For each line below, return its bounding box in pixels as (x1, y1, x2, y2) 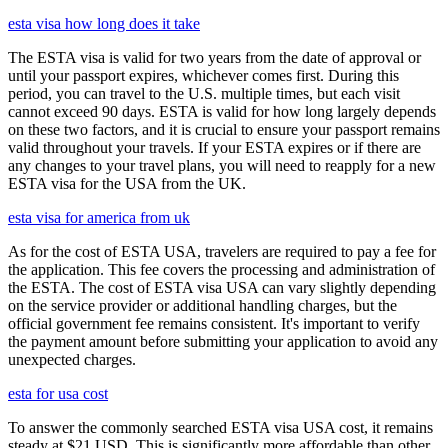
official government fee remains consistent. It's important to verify (8, 315, 420, 332)
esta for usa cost (8, 385, 108, 402)
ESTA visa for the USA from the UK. (8, 175, 246, 192)
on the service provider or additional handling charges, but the (8, 297, 397, 314)
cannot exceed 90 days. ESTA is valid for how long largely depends (8, 103, 436, 120)
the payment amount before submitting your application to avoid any (8, 333, 438, 350)
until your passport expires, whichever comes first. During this (8, 67, 399, 84)
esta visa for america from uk (8, 209, 190, 226)
